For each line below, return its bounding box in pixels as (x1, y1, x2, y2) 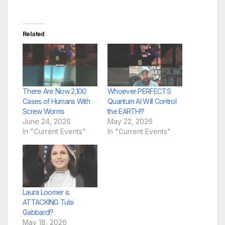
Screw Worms (23, 106, 65, 116)
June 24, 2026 (23, 117, 71, 126)
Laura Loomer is (23, 187, 70, 196)
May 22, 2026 (107, 117, 153, 126)
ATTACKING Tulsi (23, 197, 74, 206)
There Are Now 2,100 (23, 86, 86, 95)
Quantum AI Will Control (107, 96, 176, 105)
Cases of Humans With (23, 96, 90, 105)
